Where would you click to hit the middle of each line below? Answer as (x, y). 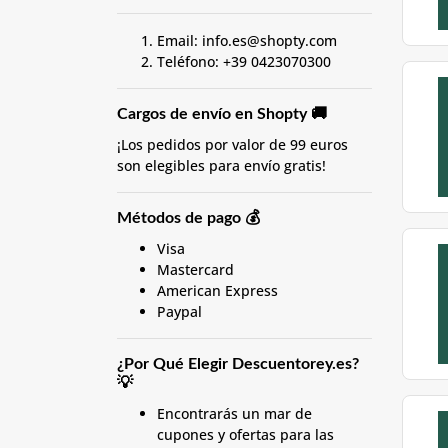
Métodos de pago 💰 (188, 218)
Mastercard (195, 269)
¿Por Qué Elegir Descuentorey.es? (238, 364)
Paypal (179, 311)
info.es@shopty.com (269, 40)
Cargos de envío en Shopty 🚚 (222, 114)
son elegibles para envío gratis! (221, 165)
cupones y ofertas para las (245, 434)
